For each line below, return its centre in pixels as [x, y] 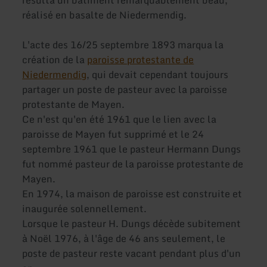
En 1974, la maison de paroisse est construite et [132, 194]
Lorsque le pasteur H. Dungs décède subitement [132, 224]
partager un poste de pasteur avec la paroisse [125, 90]
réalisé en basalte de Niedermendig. [105, 15]
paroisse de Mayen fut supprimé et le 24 [113, 134]
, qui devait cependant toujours [158, 75]
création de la [55, 60]
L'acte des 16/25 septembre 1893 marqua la [123, 45]
